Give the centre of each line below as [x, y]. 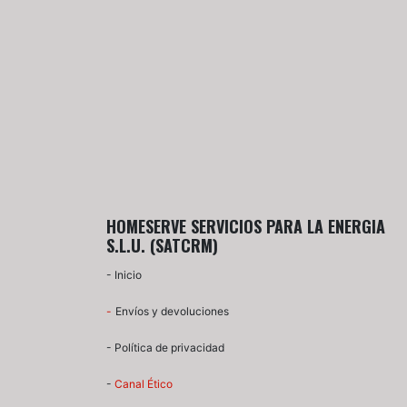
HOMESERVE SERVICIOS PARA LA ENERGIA [246, 226]
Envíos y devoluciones [172, 311]
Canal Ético [144, 383]
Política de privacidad [169, 347]
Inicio [128, 274]
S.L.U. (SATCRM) [162, 245]
